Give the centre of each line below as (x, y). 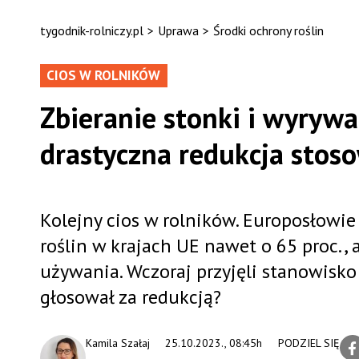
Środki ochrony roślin (268, 30)
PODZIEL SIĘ (309, 343)
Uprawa (178, 30)
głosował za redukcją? (130, 297)
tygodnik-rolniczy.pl (91, 30)
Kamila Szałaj (117, 343)
